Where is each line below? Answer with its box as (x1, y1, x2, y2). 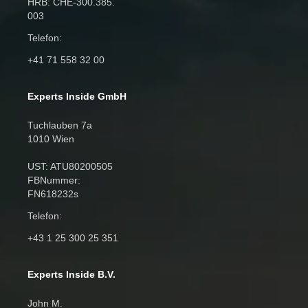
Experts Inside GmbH (27, 90, 126, 102)
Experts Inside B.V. (27, 268, 115, 280)
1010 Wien (27, 133, 74, 144)
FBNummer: (27, 174, 80, 186)
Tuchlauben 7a (27, 119, 92, 131)
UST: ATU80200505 (27, 160, 113, 172)
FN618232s (27, 188, 78, 199)
